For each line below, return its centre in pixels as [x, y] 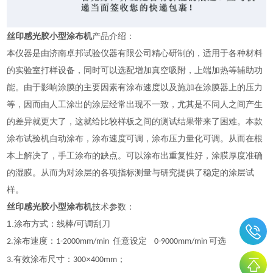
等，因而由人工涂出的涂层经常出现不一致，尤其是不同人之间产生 [135, 105]
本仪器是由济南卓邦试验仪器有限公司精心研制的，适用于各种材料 [135, 53]
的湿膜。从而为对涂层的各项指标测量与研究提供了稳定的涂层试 [131, 173]
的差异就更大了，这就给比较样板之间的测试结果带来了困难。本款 [135, 122]
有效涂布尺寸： [44, 259]
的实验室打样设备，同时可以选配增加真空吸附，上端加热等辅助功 [135, 70]
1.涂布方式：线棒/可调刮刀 [62, 224]
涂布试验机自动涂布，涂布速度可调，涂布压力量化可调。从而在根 [135, 139]
